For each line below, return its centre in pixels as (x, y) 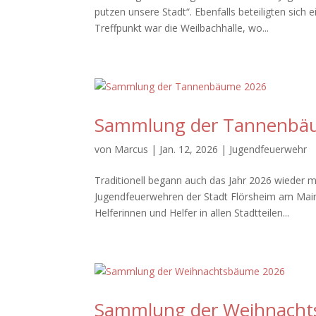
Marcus (132, 149)
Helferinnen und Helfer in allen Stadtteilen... (192, 213)
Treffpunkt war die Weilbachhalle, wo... (182, 28)
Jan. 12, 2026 (189, 149)
